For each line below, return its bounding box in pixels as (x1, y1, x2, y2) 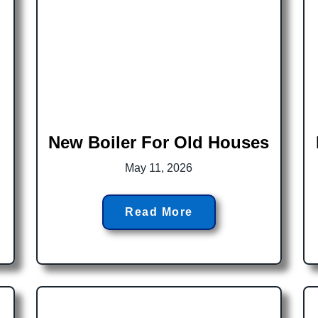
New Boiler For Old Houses (48, 133, 270, 153)
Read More (125, 206, 193, 219)
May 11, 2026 (125, 162, 193, 175)
